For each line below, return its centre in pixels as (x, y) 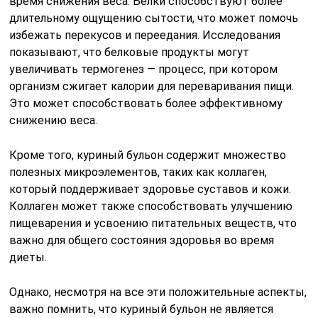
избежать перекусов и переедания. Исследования (145, 35)
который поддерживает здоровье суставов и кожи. (150, 189)
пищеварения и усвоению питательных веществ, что (153, 223)
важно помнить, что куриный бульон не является (142, 309)
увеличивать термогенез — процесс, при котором (144, 69)
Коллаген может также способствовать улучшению (151, 206)
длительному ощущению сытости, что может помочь (154, 18)
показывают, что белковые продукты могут (130, 52)
